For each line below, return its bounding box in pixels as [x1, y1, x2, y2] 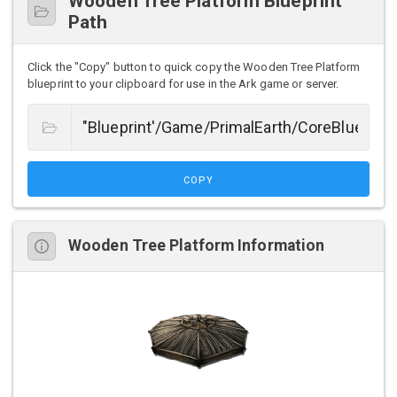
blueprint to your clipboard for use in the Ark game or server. [27, 76, 339, 90]
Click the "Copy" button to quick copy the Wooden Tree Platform [27, 59, 361, 74]
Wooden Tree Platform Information [68, 237, 325, 255]
